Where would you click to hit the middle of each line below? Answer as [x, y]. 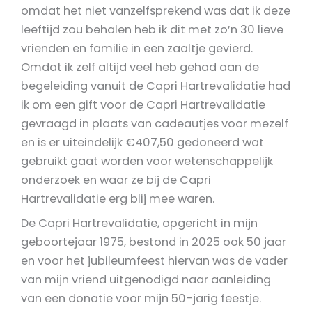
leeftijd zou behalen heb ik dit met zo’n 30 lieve [152, 29]
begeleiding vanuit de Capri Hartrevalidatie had [156, 86]
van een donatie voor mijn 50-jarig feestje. [141, 298]
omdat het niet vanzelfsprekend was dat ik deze [156, 10]
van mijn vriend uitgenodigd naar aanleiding [146, 279]
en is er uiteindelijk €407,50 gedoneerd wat [142, 142]
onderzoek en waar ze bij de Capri [116, 180]
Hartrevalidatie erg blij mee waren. [118, 198]
